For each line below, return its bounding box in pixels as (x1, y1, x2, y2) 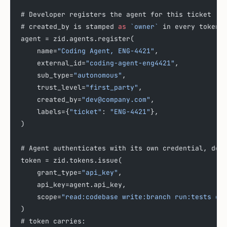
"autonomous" (73, 70, 122, 80)
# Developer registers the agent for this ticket (21, 10, 211, 19)
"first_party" (86, 83, 138, 92)
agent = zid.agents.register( (21, 34, 134, 43)
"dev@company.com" (82, 95, 150, 104)
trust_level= (21, 83, 86, 92)
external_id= (21, 58, 86, 67)
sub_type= (21, 70, 73, 80)
